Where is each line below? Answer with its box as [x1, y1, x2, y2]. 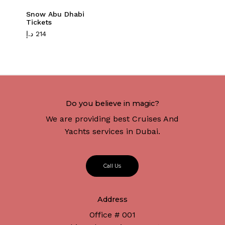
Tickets [26, 18, 52, 27]
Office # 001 [89, 210, 136, 220]
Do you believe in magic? [65, 98, 159, 108]
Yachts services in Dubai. [64, 126, 160, 136]
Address [97, 195, 128, 204]
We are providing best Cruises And [46, 114, 179, 124]
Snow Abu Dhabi [26, 10, 84, 19]
